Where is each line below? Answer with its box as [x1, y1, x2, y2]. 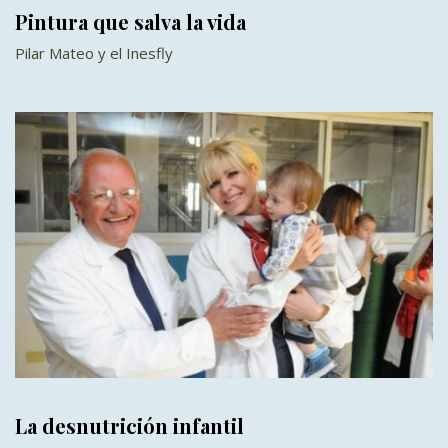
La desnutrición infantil [15, 412, 244, 440]
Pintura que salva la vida [15, 8, 246, 36]
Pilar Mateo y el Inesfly [15, 43, 173, 64]
